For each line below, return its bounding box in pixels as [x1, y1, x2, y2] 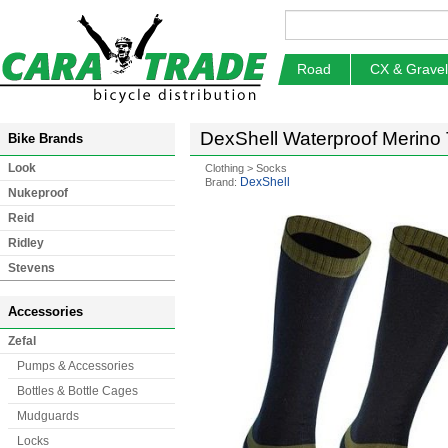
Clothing [205, 162, 244, 174]
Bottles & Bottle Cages [17, 384, 138, 398]
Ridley [8, 236, 44, 250]
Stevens [8, 261, 55, 275]
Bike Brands [8, 131, 83, 146]
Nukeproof [8, 186, 68, 200]
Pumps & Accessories [17, 359, 134, 373]
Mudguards [17, 409, 79, 423]
